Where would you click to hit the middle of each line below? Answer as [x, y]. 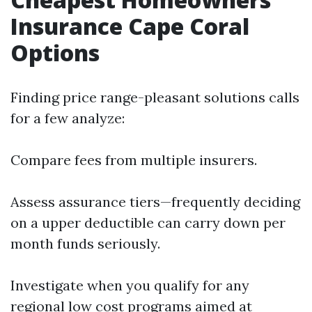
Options [55, 53]
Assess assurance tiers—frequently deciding [155, 202]
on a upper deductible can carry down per [148, 223]
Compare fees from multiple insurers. [134, 160]
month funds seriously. [85, 243]
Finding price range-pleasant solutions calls [155, 97]
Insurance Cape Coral [130, 26]
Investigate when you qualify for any [130, 285]
